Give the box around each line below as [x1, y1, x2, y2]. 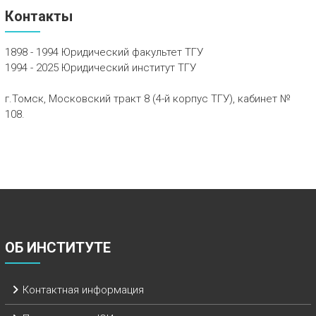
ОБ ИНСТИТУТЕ [4, 238, 111, 256]
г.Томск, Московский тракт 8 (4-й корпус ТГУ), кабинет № [4, 92, 291, 105]
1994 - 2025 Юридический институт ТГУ [4, 61, 196, 74]
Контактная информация [22, 283, 144, 296]
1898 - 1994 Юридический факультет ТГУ [4, 45, 203, 59]
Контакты [4, 7, 73, 25]
